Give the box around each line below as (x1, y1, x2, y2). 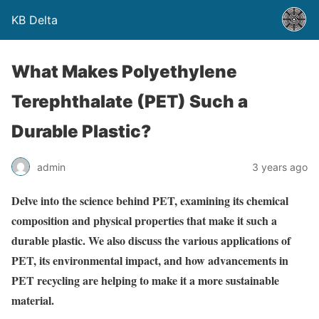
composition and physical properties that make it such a (11, 212, 277, 229)
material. (11, 292, 54, 308)
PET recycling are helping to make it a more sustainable (11, 272, 279, 288)
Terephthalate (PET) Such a (11, 91, 248, 112)
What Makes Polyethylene (11, 61, 237, 82)
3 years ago (252, 160, 308, 173)
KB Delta (11, 13, 58, 27)
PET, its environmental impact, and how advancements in (11, 252, 288, 268)
